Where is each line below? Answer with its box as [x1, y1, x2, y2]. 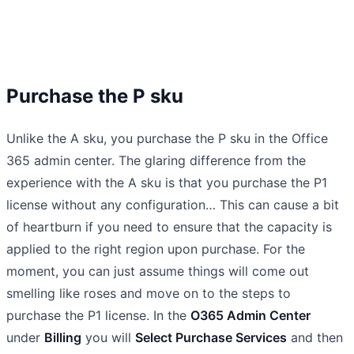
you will [81, 329, 135, 345]
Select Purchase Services [135, 329, 287, 345]
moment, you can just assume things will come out [6, 262, 309, 279]
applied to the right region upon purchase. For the [6, 240, 305, 257]
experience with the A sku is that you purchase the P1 [6, 174, 327, 190]
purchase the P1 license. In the [6, 307, 190, 323]
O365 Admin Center [190, 307, 311, 323]
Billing [44, 329, 81, 345]
